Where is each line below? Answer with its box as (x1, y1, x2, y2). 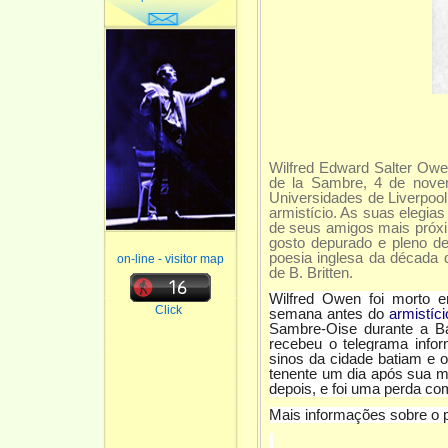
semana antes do (269, 305, 389, 322)
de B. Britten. (269, 265, 353, 282)
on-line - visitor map (116, 252, 224, 266)
